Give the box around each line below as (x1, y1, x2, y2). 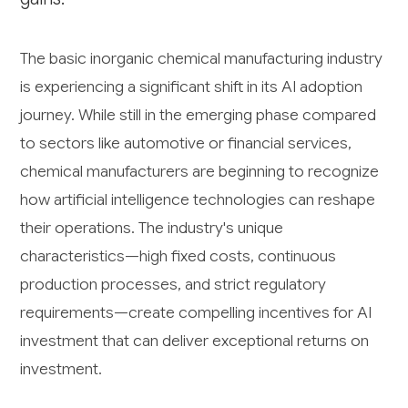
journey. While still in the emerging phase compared (20, 105, 377, 126)
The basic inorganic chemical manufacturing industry (20, 48, 383, 69)
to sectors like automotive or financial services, (20, 133, 352, 154)
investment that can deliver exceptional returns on (20, 331, 370, 352)
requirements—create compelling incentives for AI (20, 302, 372, 323)
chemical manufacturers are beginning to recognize (20, 161, 380, 182)
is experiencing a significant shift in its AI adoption (20, 76, 363, 97)
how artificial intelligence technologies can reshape (20, 189, 376, 210)
